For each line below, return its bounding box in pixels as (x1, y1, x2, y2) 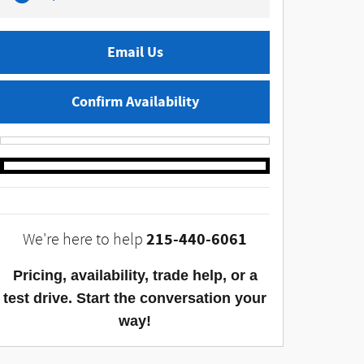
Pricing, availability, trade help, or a (12, 267, 258, 284)
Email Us (106, 42, 163, 63)
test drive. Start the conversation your (3, 290, 266, 307)
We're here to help (23, 231, 143, 249)
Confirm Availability (71, 92, 199, 113)
